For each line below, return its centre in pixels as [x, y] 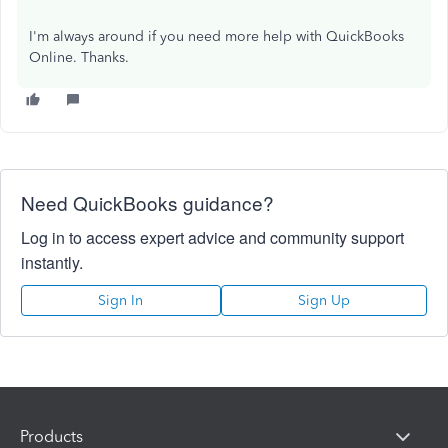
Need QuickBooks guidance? [147, 203]
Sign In [121, 301]
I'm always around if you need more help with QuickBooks [216, 37]
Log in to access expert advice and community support [212, 238]
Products [51, 436]
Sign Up [323, 301]
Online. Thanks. [79, 58]
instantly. [52, 263]
